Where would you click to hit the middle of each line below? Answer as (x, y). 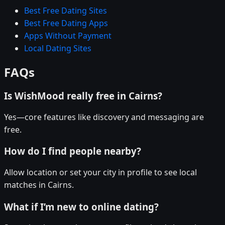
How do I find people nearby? (73, 151)
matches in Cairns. (39, 185)
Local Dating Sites (58, 48)
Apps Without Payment (68, 36)
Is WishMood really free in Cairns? (83, 95)
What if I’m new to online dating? (81, 206)
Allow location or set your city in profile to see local (100, 173)
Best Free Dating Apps (66, 23)
